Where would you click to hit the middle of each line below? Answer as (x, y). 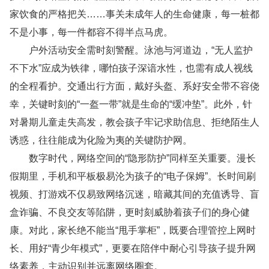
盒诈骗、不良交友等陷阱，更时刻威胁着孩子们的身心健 (130, 212)
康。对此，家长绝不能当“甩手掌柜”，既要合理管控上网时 (133, 230)
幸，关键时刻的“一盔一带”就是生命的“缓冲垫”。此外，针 (131, 104)
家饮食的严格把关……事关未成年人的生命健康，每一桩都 (134, 14)
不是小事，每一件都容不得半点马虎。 (91, 32)
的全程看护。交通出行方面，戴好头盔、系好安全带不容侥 (134, 86)
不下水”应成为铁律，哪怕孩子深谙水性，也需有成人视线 (131, 68)
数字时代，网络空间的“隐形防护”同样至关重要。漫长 (133, 158)
